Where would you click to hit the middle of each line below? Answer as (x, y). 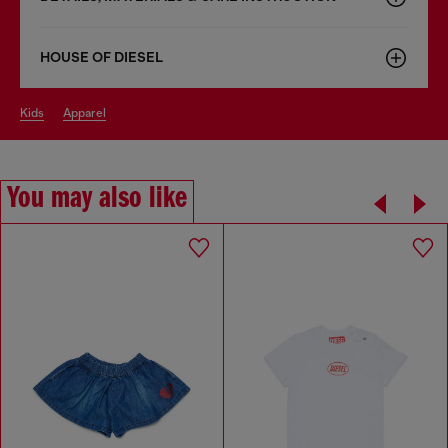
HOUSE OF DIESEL (101, 57)
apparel (88, 112)
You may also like (97, 198)
